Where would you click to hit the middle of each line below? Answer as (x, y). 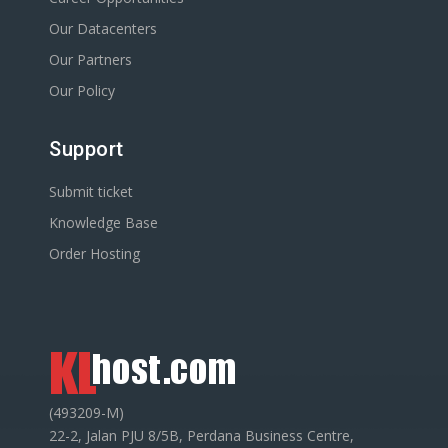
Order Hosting (94, 253)
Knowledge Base (103, 222)
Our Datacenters (103, 28)
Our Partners (90, 59)
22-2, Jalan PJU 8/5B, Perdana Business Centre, (201, 435)
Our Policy (82, 90)
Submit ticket (91, 191)
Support (86, 148)
